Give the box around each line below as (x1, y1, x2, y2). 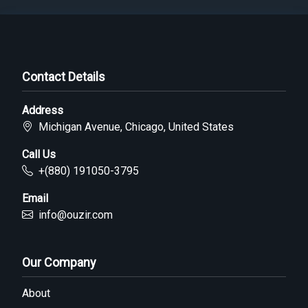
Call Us (22, 148, 56, 161)
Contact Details (22, 69, 105, 84)
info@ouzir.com (38, 208, 113, 221)
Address (22, 104, 63, 117)
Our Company (22, 255, 96, 269)
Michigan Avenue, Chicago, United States (33, 120, 234, 133)
